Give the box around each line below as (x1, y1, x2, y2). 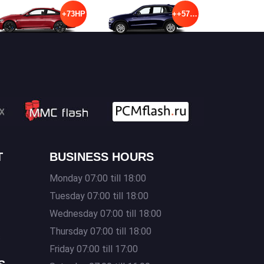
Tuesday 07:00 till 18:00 (49, 190, 148, 202)
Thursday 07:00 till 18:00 (49, 226, 151, 237)
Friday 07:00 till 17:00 (49, 243, 138, 255)
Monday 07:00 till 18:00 (49, 173, 146, 184)
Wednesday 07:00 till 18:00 (49, 208, 161, 219)
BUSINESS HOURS (49, 150, 154, 163)
